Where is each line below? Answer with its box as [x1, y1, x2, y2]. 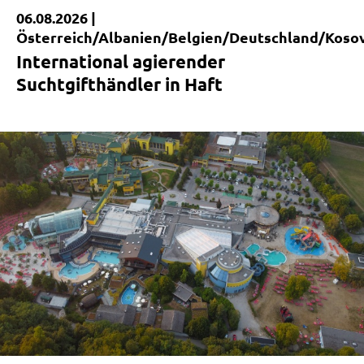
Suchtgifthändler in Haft [16, 72, 223, 95]
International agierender [16, 50, 225, 72]
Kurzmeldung [5, 17, 128, 43]
